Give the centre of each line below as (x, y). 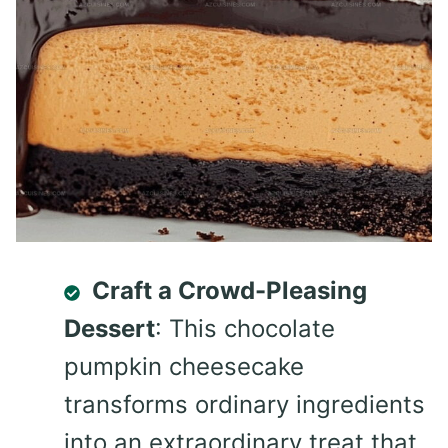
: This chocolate (245, 329)
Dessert (109, 329)
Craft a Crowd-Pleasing (229, 291)
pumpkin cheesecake (184, 367)
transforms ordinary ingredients (244, 405)
